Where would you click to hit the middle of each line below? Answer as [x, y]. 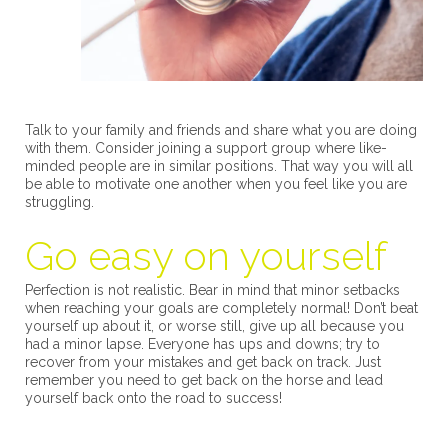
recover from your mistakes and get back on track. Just [203, 361]
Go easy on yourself [206, 255]
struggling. [59, 201]
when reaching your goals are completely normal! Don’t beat [221, 307]
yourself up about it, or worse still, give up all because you [214, 325]
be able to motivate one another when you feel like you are [216, 183]
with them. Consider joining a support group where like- [206, 147]
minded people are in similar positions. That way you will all [219, 165]
